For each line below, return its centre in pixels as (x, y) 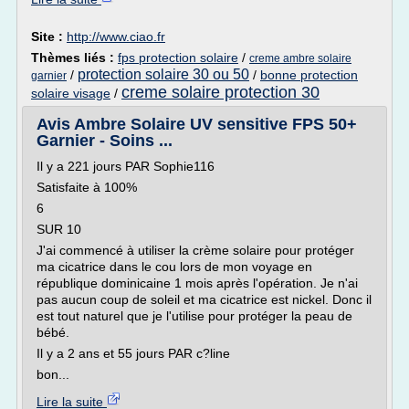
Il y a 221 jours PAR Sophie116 (126, 166)
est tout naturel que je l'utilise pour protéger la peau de (194, 316)
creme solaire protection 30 (220, 92)
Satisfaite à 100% (87, 187)
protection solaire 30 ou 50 (163, 74)
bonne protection (309, 75)
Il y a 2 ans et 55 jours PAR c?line (133, 353)
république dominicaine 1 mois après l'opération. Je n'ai (197, 283)
